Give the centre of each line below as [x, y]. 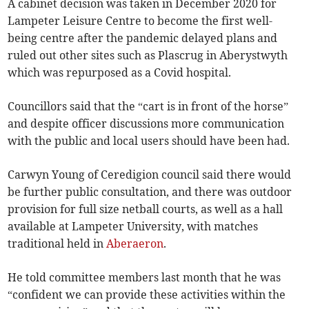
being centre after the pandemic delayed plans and [143, 38]
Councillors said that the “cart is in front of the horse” [148, 107]
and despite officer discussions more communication [146, 124]
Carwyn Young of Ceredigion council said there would [150, 175]
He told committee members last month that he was [144, 278]
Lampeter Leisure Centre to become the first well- [140, 21]
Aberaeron [135, 244]
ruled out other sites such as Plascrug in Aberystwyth [148, 56]
